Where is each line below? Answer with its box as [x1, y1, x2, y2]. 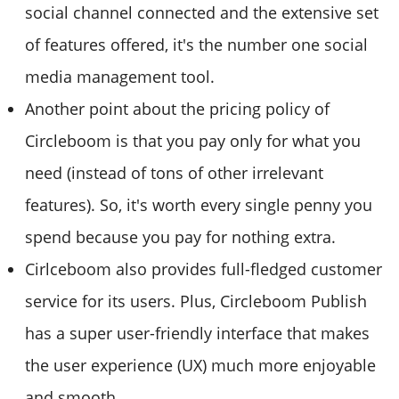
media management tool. [25, 65, 215, 87]
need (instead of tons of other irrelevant [25, 161, 323, 183]
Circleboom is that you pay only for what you [25, 129, 361, 151]
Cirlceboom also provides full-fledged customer [25, 257, 382, 280]
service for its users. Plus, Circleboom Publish [25, 289, 367, 312]
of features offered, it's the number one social [25, 33, 368, 55]
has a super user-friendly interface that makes [25, 322, 370, 344]
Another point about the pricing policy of [25, 97, 330, 119]
